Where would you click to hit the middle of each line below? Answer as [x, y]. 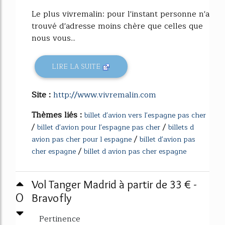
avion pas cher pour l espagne [82, 140]
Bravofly [51, 198]
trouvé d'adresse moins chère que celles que [117, 26]
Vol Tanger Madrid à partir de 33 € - [114, 185]
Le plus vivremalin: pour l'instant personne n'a [121, 14]
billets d [181, 128]
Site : [42, 95]
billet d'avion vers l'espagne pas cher [145, 116]
